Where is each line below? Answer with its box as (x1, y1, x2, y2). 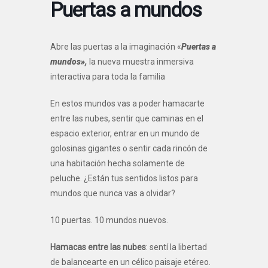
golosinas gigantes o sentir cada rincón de (50, 143, 208, 153)
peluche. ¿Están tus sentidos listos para (50, 173, 198, 183)
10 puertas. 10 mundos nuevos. (50, 215, 168, 225)
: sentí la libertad (146, 242, 207, 252)
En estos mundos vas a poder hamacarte (50, 98, 205, 108)
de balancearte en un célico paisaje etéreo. (50, 257, 211, 267)
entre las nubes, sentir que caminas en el (50, 113, 203, 123)
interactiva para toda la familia (50, 71, 165, 81)
